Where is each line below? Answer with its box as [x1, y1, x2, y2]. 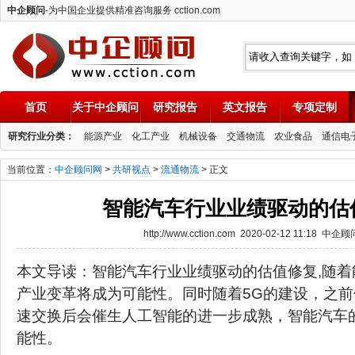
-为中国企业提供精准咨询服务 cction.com [45, 5, 220, 16]
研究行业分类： [8, 131, 74, 142]
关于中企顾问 [72, 101, 139, 113]
